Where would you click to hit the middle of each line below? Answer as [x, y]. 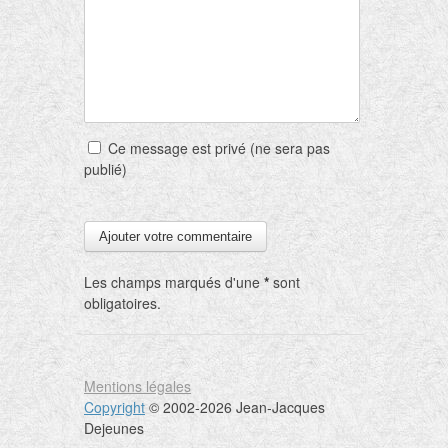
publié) [105, 168]
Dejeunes [114, 427]
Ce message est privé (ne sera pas [217, 147]
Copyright [114, 406]
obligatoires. [122, 302]
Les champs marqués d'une [174, 281]
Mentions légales [137, 385]
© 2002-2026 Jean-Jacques [235, 406]
